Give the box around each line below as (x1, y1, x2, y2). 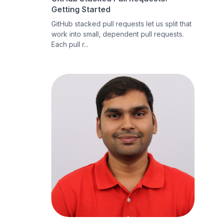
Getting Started (51, 4, 111, 14)
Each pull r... (51, 40, 89, 48)
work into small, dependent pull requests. (51, 29, 184, 38)
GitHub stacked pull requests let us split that (51, 19, 192, 28)
